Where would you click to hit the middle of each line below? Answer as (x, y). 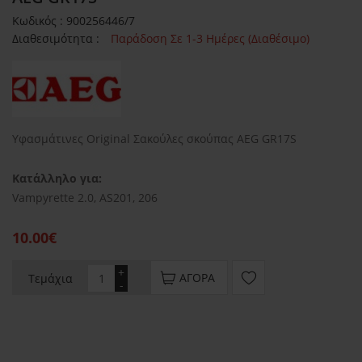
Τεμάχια (51, 279)
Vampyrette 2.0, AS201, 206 (85, 198)
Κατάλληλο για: (57, 179)
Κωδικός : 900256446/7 (74, 21)
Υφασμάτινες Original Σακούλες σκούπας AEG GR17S (154, 139)
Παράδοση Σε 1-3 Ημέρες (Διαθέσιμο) (210, 39)
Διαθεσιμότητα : (57, 39)
